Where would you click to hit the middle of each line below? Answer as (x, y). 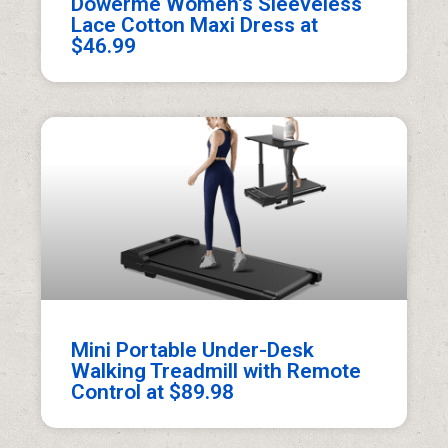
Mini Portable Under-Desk (193, 350)
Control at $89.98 (153, 392)
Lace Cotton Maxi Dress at (195, 25)
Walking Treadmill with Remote (216, 371)
